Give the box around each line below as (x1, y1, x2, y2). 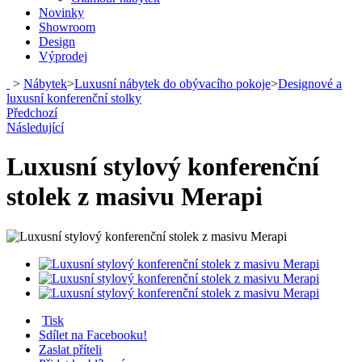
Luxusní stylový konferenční (6, 152, 319, 182)
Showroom (39, 20, 95, 34)
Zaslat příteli (39, 342, 102, 356)
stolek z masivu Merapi (6, 182, 263, 212)
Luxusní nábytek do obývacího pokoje (74, 77, 271, 90)
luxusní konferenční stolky (6, 91, 141, 105)
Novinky (39, 6, 84, 19)
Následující (6, 120, 64, 134)
